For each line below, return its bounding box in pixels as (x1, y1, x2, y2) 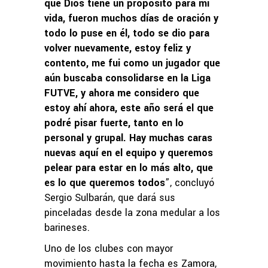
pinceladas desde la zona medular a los (44, 206, 220, 220)
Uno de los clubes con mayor (44, 242, 173, 256)
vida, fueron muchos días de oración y (44, 11, 218, 26)
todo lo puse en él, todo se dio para (44, 26, 209, 41)
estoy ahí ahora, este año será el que (44, 101, 214, 115)
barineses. (44, 221, 90, 235)
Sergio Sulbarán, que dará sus (44, 191, 175, 205)
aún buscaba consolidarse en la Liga (44, 71, 211, 86)
